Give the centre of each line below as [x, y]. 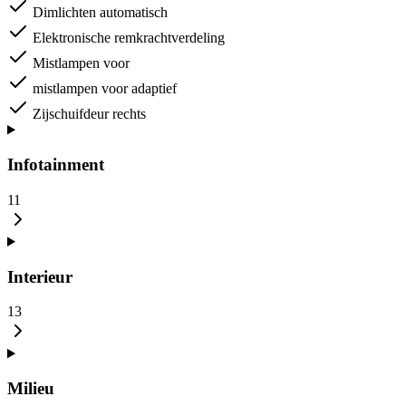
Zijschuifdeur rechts [89, 113]
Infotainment [56, 165]
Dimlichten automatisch [100, 12]
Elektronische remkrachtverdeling [129, 37]
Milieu [31, 389]
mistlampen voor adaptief [105, 88]
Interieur [40, 276]
